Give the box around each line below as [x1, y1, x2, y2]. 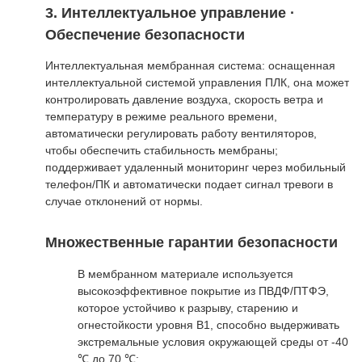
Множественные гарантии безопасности [45, 234, 338, 251]
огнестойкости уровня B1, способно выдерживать [78, 318, 339, 331]
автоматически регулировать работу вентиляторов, [45, 127, 317, 141]
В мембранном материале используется [78, 267, 293, 280]
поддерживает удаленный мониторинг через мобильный [45, 161, 346, 175]
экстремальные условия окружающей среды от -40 [78, 335, 348, 348]
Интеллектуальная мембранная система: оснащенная [45, 59, 335, 73]
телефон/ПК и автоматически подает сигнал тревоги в [45, 178, 333, 192]
